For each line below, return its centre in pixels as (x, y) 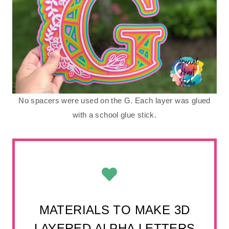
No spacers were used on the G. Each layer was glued (114, 100)
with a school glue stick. (114, 114)
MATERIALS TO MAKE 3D (114, 210)
